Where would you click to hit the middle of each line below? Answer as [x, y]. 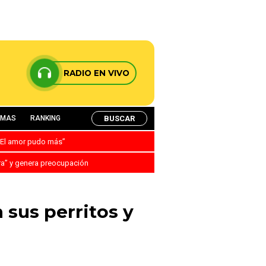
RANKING [45, 118]
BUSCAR [119, 118]
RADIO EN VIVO [96, 73]
